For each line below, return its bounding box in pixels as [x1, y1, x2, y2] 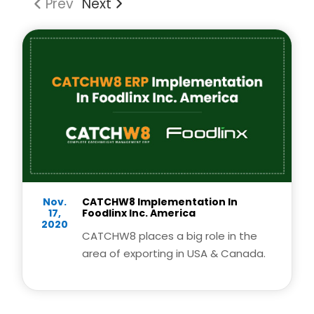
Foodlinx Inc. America [81, 205, 196, 220]
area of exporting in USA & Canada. [81, 245, 266, 261]
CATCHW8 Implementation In [81, 194, 238, 209]
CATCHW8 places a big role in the [81, 228, 257, 243]
